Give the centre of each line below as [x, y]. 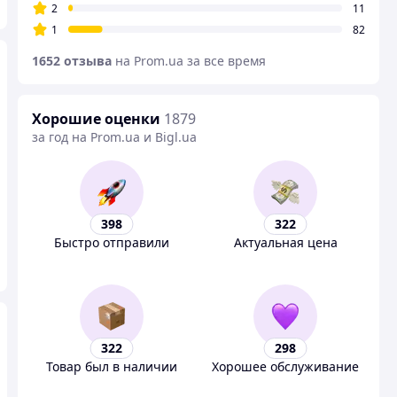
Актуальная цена [285, 242]
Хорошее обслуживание [285, 366]
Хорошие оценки [96, 119]
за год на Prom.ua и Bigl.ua [114, 137]
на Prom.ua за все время [191, 61]
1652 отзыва [72, 61]
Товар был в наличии [112, 366]
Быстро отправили [112, 242]
